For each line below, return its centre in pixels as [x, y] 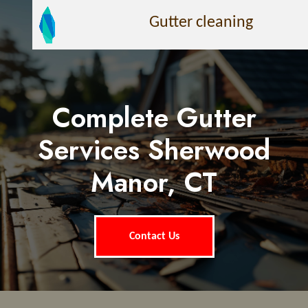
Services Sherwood [154, 150]
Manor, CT [154, 183]
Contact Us [154, 236]
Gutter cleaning [201, 23]
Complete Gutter [154, 118]
